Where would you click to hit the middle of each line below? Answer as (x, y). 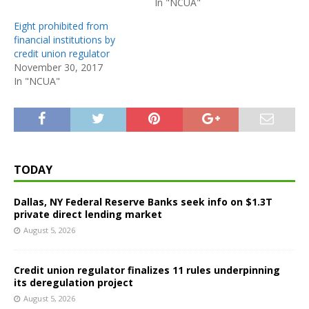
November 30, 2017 (58, 67)
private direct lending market (88, 214)
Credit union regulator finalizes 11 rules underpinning (147, 270)
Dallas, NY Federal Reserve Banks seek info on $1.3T (143, 201)
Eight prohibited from (61, 26)
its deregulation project (73, 282)
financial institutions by (64, 39)
